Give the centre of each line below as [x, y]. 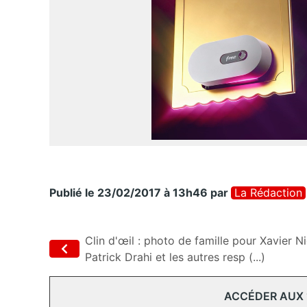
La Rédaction [268, 193]
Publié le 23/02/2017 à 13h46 [128, 193]
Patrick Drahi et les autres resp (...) [175, 257]
